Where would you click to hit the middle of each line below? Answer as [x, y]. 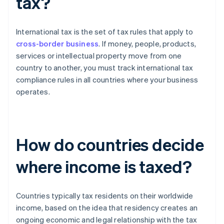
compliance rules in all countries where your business [107, 80]
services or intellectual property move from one [99, 56]
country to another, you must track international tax [105, 68]
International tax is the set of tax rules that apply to [105, 32]
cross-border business [57, 44]
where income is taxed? [104, 166]
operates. [33, 92]
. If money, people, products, [147, 44]
